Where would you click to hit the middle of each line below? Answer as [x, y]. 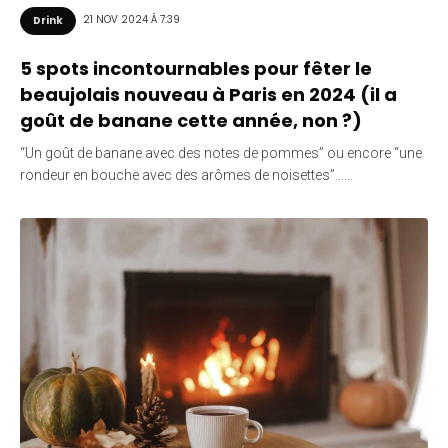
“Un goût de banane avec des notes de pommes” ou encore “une [221, 152]
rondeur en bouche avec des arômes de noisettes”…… [186, 174]
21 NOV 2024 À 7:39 [131, 20]
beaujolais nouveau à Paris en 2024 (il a [208, 94]
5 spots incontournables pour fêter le [196, 68]
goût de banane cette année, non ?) [191, 120]
